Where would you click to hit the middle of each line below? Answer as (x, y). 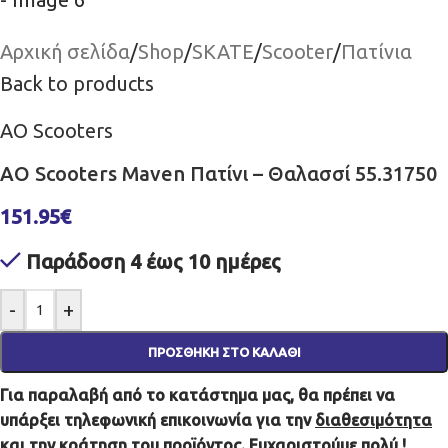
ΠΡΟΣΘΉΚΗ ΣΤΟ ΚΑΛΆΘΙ (224, 351)
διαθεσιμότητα (373, 419)
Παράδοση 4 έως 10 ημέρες (153, 261)
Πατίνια (376, 51)
